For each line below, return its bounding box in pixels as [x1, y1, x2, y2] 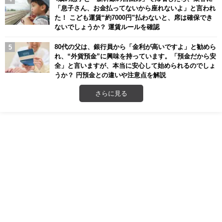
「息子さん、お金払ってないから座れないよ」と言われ [55, 4, 216, 11]
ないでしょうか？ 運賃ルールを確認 [55, 23, 160, 30]
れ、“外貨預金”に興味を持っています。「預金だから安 [55, 53, 216, 59]
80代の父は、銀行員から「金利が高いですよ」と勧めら [55, 43, 216, 50]
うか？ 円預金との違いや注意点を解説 [55, 71, 166, 78]
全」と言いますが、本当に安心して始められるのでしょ [55, 62, 216, 68]
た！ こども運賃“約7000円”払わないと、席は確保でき [55, 14, 213, 20]
